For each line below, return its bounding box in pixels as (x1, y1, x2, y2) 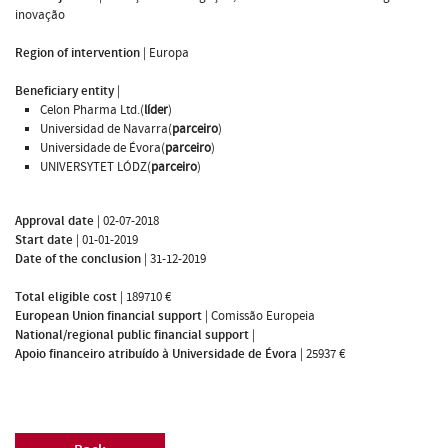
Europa (149, 43, 189, 62)
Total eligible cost (15, 287, 117, 306)
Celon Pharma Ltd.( (40, 100, 144, 119)
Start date (15, 230, 73, 249)
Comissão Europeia (211, 306, 315, 325)
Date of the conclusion (15, 249, 141, 268)
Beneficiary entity (15, 81, 114, 100)
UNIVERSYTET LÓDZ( (40, 157, 151, 176)
